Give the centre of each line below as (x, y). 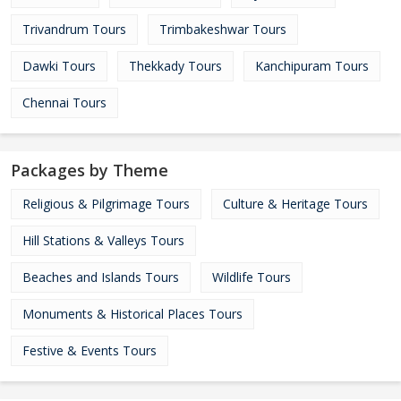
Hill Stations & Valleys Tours (103, 240)
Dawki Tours (59, 66)
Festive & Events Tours (90, 350)
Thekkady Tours (175, 66)
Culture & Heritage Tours (295, 204)
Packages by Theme (90, 170)
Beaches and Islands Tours (101, 277)
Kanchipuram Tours (312, 66)
